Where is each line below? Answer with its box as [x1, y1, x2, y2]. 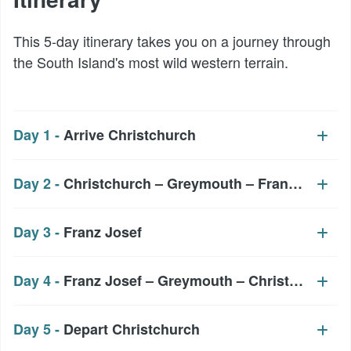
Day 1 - [13, 124, 63, 145]
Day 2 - [13, 172, 63, 194]
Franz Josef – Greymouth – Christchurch [63, 270, 336, 291]
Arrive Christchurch [63, 124, 196, 145]
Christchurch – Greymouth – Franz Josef [63, 172, 336, 194]
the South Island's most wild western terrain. [13, 51, 288, 72]
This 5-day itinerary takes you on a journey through [13, 30, 331, 51]
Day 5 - [13, 318, 63, 339]
